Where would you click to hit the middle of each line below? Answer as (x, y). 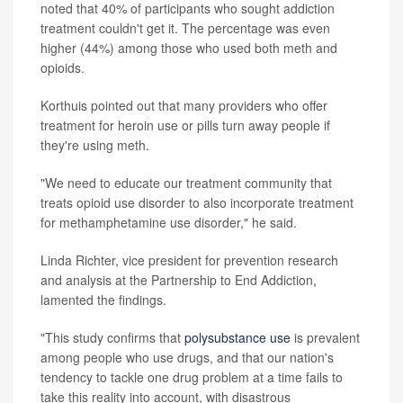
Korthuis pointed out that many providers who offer (184, 105)
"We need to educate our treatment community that (186, 182)
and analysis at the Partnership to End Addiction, (179, 279)
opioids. (63, 67)
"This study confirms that (112, 337)
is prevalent (325, 337)
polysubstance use (237, 337)
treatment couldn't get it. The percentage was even (185, 27)
